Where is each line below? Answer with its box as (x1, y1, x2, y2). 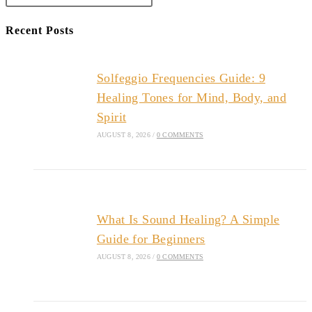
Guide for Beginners (96, 231, 205, 246)
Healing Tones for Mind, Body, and (96, 90, 287, 104)
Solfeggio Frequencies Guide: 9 (96, 70, 265, 85)
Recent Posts (6, 24, 74, 36)
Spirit (96, 109, 127, 124)
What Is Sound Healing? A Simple (96, 212, 280, 226)
